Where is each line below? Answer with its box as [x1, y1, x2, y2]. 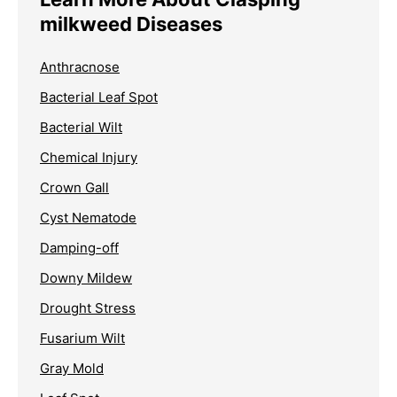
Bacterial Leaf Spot [40, 88, 158, 105]
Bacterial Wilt [40, 118, 122, 136]
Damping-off [40, 238, 119, 256]
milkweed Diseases [40, 12, 222, 35]
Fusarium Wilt [40, 329, 125, 346]
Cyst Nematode [40, 208, 136, 226]
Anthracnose [40, 58, 120, 75]
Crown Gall [40, 178, 109, 196]
